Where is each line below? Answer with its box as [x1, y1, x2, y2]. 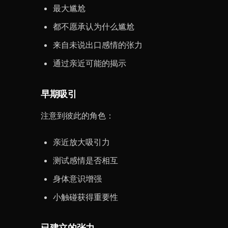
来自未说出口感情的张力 [53, 40, 142, 50]
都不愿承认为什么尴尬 [53, 21, 134, 32]
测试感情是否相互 [53, 155, 118, 165]
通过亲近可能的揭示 [53, 58, 126, 68]
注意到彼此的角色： [41, 110, 114, 121]
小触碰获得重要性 [53, 192, 118, 202]
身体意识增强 [53, 174, 102, 184]
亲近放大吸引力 [53, 137, 110, 147]
